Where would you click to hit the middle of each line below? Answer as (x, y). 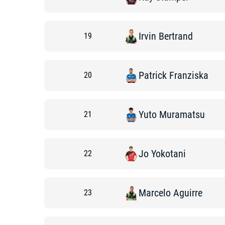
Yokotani (168, 154)
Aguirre (188, 193)
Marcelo (155, 193)
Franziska (189, 75)
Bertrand (176, 36)
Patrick (153, 75)
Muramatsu (182, 115)
